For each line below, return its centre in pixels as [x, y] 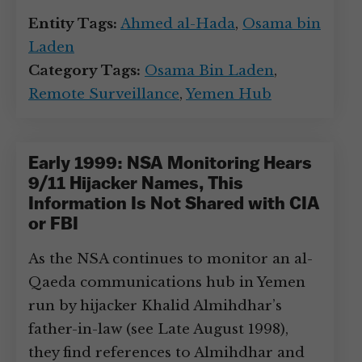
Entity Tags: [73, 24]
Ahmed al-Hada [178, 24]
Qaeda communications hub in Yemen [167, 282]
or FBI [53, 225]
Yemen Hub [229, 94]
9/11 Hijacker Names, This [136, 185]
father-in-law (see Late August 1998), [158, 329]
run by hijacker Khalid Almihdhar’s [155, 306]
